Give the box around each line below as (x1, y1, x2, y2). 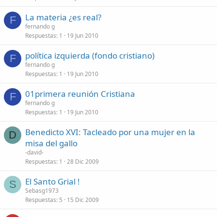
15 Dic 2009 (67, 196, 99, 204)
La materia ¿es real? (25, 12, 101, 23)
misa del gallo (25, 138, 77, 149)
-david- (25, 148, 44, 156)
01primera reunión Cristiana (25, 88, 135, 99)
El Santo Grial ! (25, 176, 80, 187)
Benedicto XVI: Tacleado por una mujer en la (25, 126, 195, 138)
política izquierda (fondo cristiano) (25, 50, 155, 61)
